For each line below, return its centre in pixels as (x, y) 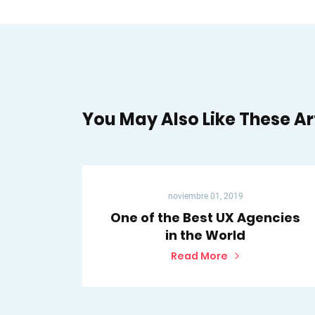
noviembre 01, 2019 (205, 197)
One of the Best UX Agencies (205, 218)
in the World (205, 236)
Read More (199, 256)
